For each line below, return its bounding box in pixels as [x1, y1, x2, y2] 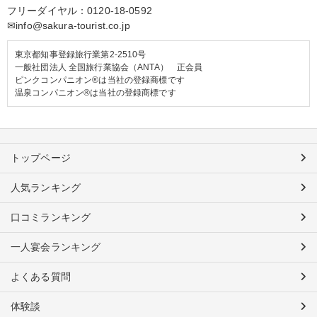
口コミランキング [11, 212, 91, 224]
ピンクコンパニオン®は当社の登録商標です [15, 75, 185, 86]
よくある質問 [11, 271, 71, 283]
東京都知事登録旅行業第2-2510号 [15, 50, 146, 60]
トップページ [11, 152, 71, 164]
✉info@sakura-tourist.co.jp [7, 20, 130, 32]
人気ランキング [11, 182, 81, 194]
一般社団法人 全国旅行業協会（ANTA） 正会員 [15, 62, 203, 73]
